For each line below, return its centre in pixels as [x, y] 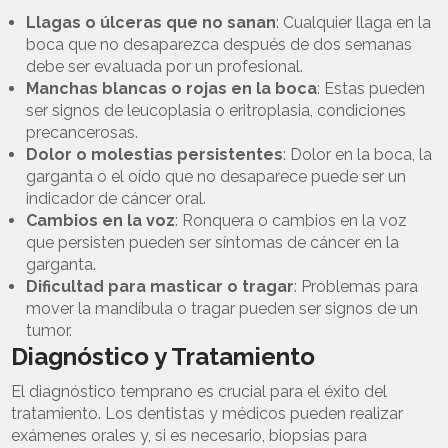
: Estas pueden [371, 88]
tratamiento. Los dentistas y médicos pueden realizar [207, 413]
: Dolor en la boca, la [358, 154]
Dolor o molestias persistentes [155, 154]
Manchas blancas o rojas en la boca [172, 88]
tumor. [49, 330]
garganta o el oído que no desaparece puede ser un [216, 176]
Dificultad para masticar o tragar [160, 286]
